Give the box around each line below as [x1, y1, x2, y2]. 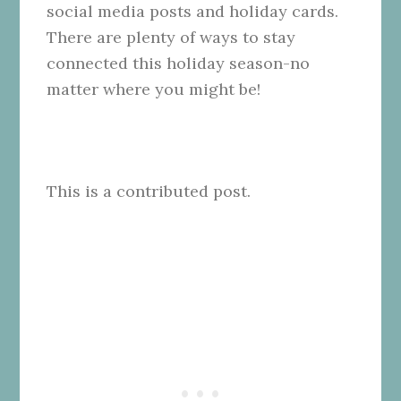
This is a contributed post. [47, 181, 252, 202]
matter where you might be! [47, 79, 261, 100]
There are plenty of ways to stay [47, 27, 296, 48]
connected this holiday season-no [47, 53, 311, 74]
